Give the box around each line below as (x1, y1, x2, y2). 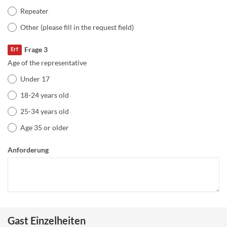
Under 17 (20, 74, 50, 83)
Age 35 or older (20, 123, 69, 132)
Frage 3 (24, 45, 48, 54)
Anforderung (8, 145, 49, 154)
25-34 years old (20, 106, 69, 116)
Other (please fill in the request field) (20, 23, 134, 32)
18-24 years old (20, 90, 69, 99)
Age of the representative (8, 58, 87, 67)
